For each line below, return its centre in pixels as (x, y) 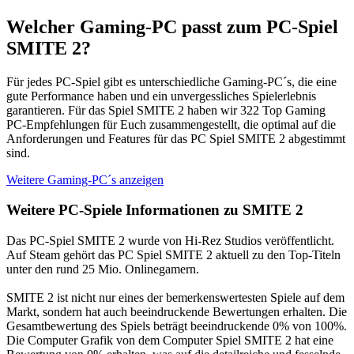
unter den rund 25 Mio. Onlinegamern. (103, 269)
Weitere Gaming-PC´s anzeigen (85, 179)
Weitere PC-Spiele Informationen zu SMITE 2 (155, 210)
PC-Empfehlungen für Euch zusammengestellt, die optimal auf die (171, 124)
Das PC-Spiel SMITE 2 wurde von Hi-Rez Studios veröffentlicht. (170, 241)
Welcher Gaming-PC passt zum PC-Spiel (172, 26)
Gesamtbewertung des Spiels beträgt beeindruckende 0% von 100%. (177, 326)
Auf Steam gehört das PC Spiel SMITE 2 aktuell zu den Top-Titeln (173, 255)
